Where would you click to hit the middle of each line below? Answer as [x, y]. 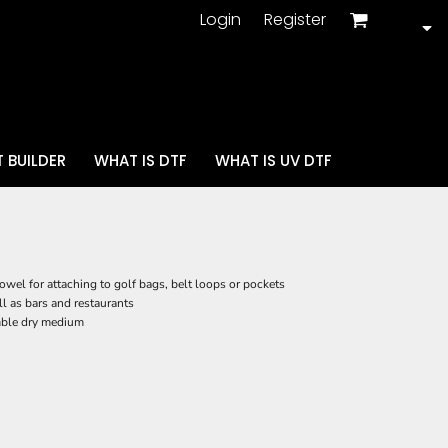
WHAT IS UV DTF [273, 161]
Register [295, 19]
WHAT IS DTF [140, 161]
